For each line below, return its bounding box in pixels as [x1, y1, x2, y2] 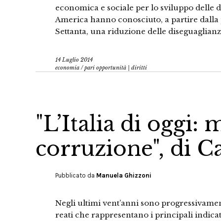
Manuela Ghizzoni [96, 172, 151, 179]
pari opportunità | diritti [84, 64, 147, 71]
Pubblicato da [55, 172, 96, 179]
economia [55, 64, 79, 71]
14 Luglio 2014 [55, 56, 93, 63]
